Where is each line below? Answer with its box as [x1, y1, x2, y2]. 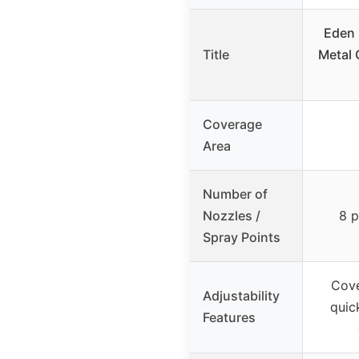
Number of [203, 185, 268, 202]
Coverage [203, 115, 262, 132]
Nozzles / [203, 207, 260, 224]
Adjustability [203, 287, 280, 304]
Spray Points [203, 228, 280, 245]
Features [203, 309, 256, 325]
